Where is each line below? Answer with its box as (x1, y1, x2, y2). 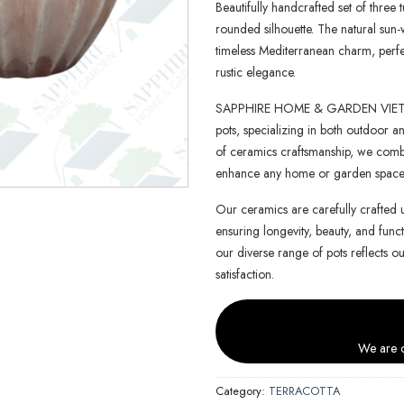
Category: (216, 381, 269, 399)
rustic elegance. (216, 62, 296, 81)
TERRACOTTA (269, 381, 340, 399)
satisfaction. (216, 264, 274, 283)
